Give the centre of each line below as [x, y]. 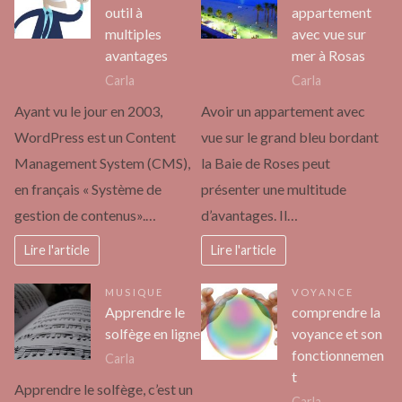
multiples [133, 34]
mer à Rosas [328, 56]
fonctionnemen [338, 355]
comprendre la [336, 312]
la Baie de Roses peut [266, 163]
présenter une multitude [274, 189]
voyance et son [337, 334]
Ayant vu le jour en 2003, [88, 111]
